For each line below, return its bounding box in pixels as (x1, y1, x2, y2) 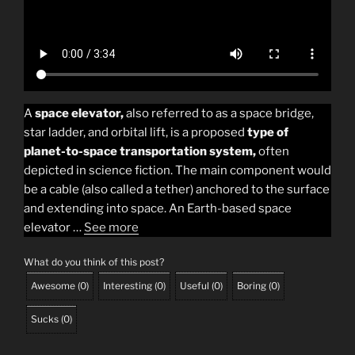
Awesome (31, 280, 75, 292)
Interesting (103, 280, 152, 292)
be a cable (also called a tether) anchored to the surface (24, 181, 330, 197)
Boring (237, 280, 266, 292)
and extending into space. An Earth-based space (24, 200, 292, 216)
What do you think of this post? (24, 256, 164, 269)
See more (84, 219, 139, 235)
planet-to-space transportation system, (24, 143, 256, 158)
